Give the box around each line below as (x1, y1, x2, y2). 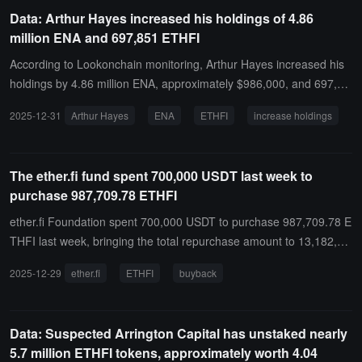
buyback (179, 266, 217, 280)
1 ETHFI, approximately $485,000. (10, 95, 186, 111)
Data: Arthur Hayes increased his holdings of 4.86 (10, 9, 314, 27)
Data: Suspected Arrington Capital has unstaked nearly (10, 324, 347, 343)
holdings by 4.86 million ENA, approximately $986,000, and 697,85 (10, 75, 350, 91)
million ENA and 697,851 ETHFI (10, 28, 200, 47)
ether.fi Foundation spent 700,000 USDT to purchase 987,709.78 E (10, 213, 351, 229)
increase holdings (254, 108, 332, 122)
